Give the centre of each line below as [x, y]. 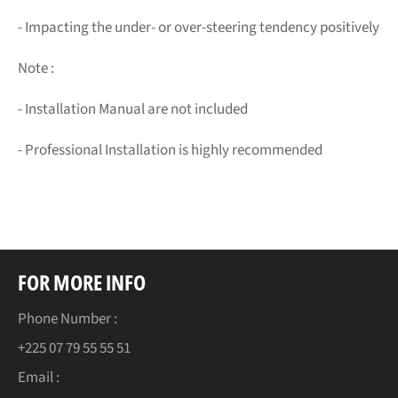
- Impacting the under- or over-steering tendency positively [199, 27]
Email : [39, 377]
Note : [36, 68]
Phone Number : [68, 318]
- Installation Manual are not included [133, 109]
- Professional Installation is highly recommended [170, 150]
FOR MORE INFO [82, 282]
